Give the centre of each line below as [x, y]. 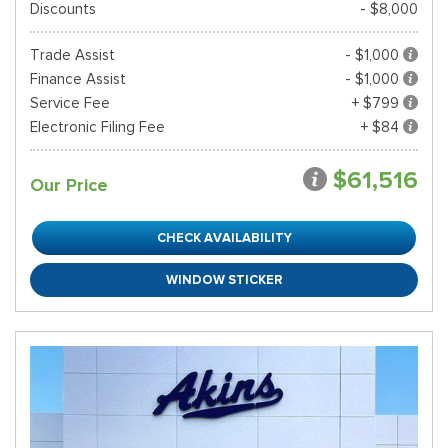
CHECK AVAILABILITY [224, 237]
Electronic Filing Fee [97, 127]
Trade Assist [72, 55]
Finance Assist [78, 79]
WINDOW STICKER [224, 279]
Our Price [69, 185]
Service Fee [70, 103]
